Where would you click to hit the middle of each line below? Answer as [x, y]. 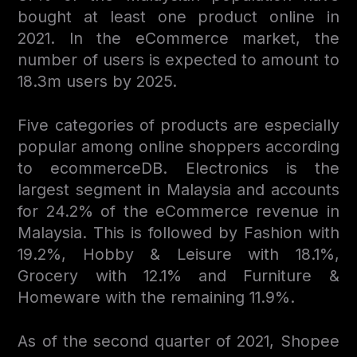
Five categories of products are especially [178, 125]
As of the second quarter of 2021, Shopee [178, 341]
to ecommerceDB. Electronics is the [178, 168]
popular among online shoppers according [178, 146]
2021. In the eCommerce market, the [178, 38]
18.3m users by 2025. [98, 81]
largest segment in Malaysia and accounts [178, 189]
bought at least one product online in [178, 16]
